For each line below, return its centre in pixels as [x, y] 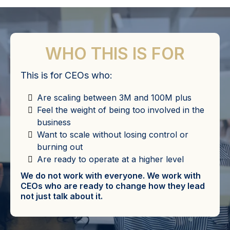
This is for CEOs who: [66, 75]
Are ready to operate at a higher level [110, 159]
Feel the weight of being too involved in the [121, 110]
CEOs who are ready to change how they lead [113, 186]
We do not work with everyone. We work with [111, 176]
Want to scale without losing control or [113, 135]
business [54, 122]
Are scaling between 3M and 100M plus [114, 98]
